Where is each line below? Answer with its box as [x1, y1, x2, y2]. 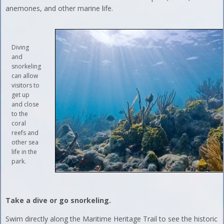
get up [11, 90, 30, 99]
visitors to [11, 80, 40, 89]
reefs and [11, 128, 39, 137]
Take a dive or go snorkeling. [5, 195, 111, 205]
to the [11, 109, 28, 118]
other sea [11, 137, 39, 146]
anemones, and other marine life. [5, 3, 113, 13]
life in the [11, 147, 37, 156]
